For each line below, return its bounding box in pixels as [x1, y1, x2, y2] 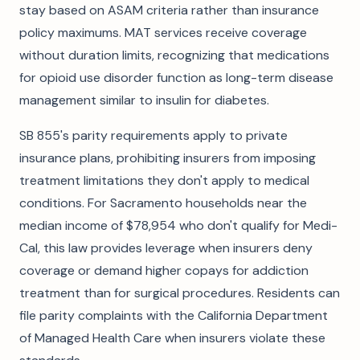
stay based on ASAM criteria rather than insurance [19, 2, 319, 18]
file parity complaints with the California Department [19, 307, 328, 324]
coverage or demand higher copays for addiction [19, 262, 309, 279]
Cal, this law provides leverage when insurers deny [19, 239, 313, 256]
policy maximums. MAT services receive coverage [19, 24, 307, 41]
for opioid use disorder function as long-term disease [19, 69, 333, 86]
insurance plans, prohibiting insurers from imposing [19, 149, 316, 166]
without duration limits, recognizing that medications [19, 47, 329, 63]
